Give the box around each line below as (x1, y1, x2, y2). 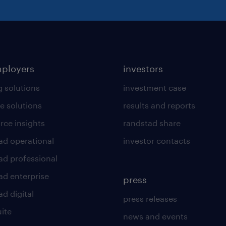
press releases (123, 193, 177, 203)
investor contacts (123, 135, 190, 145)
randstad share (123, 118, 181, 128)
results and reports (123, 100, 195, 110)
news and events (123, 211, 188, 221)
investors (123, 63, 163, 74)
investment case (123, 82, 186, 92)
